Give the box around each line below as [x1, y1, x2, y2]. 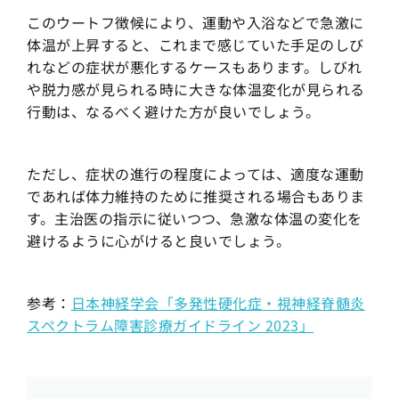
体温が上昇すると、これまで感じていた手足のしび [27, 34, 364, 56]
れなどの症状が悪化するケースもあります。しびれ [27, 56, 362, 78]
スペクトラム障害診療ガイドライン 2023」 [27, 314, 313, 337]
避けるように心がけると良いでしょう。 [27, 230, 290, 252]
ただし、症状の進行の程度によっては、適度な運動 [27, 163, 364, 185]
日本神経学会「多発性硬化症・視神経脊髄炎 [70, 292, 365, 314]
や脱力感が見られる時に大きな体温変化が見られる [27, 78, 365, 101]
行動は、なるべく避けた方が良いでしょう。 [27, 101, 320, 123]
